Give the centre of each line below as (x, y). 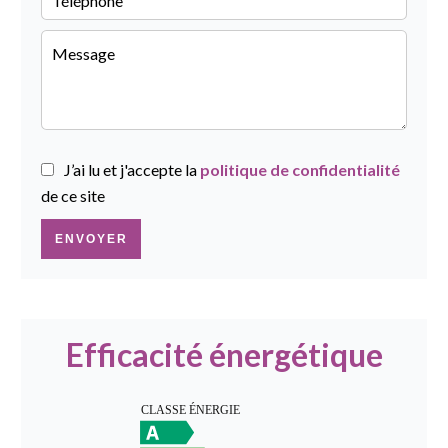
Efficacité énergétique (224, 354)
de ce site (73, 195)
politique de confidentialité (300, 169)
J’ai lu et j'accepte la (132, 169)
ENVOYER (91, 239)
